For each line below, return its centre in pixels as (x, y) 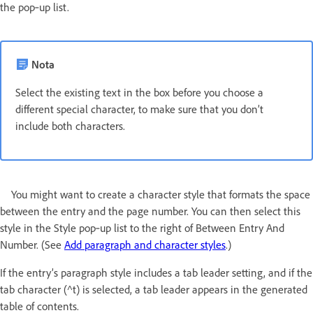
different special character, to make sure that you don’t (139, 109)
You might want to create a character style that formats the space (161, 195)
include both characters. (70, 126)
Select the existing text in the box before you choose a (139, 93)
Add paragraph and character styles (145, 245)
